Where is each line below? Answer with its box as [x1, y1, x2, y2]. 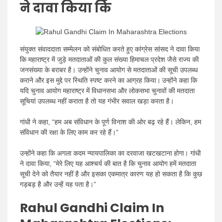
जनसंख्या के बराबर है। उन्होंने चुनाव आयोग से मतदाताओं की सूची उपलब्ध [20, 65, 198, 74]
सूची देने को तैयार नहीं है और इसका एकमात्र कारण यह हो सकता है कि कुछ [20, 169, 202, 178]
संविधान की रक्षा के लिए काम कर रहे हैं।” [20, 128, 118, 136]
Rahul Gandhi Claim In [20, 199, 164, 217]
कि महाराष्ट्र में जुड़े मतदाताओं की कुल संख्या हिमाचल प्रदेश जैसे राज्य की [20, 55, 199, 63]
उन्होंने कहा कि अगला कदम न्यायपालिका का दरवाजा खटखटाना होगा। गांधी [20, 149, 201, 157]
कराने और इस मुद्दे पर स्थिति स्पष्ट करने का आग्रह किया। [20, 76, 161, 84]
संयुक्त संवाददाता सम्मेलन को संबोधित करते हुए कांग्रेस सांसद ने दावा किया [20, 45, 200, 53]
